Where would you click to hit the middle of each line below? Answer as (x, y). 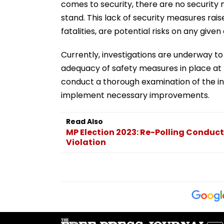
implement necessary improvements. (135, 95)
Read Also (84, 121)
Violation (86, 142)
